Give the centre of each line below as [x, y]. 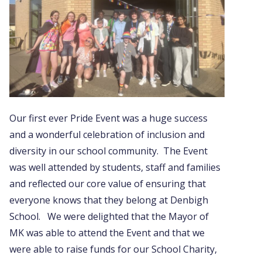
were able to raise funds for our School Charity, [113, 249]
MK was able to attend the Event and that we [107, 233]
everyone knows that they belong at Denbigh [109, 200]
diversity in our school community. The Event [108, 151]
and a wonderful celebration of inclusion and [107, 135]
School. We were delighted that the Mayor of [109, 216]
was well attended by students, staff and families [115, 167]
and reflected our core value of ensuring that [108, 184]
